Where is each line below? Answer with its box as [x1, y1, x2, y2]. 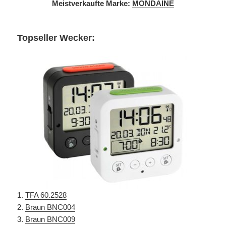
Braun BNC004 [25, 202, 76, 211]
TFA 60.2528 [25, 190, 67, 199]
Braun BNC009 [25, 214, 76, 223]
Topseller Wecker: [17, 32, 95, 43]
